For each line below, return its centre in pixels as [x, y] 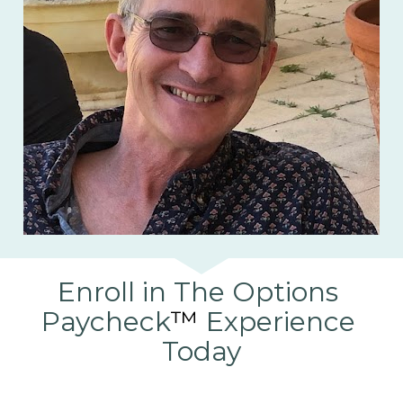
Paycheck [106, 322]
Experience [277, 322]
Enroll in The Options [198, 292]
